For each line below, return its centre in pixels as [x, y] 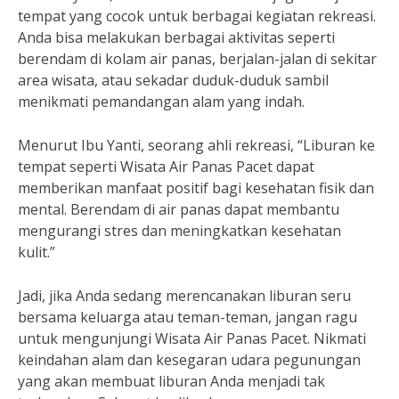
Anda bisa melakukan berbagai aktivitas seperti [176, 37]
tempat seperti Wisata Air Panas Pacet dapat [166, 167]
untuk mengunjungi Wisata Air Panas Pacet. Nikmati [192, 338]
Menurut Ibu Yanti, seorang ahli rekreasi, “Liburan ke [196, 145]
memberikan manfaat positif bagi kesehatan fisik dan [196, 188]
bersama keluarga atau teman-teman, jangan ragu [187, 317]
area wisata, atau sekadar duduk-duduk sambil [173, 80]
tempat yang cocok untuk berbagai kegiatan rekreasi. [197, 16]
